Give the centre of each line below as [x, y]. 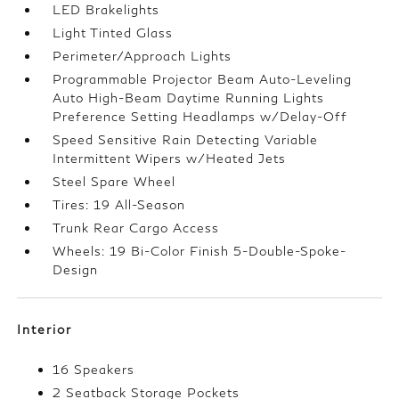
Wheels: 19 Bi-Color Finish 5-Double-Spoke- [200, 251]
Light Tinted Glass [113, 33]
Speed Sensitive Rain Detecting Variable [186, 140]
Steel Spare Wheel [114, 182]
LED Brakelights [106, 10]
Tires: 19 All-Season [119, 205]
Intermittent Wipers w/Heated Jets [170, 159]
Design [76, 270]
